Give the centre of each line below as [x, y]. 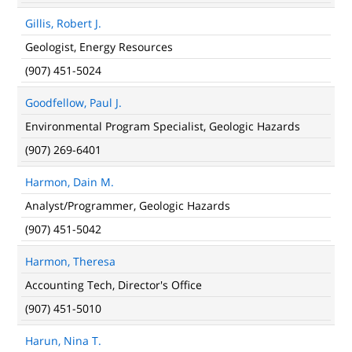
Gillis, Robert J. [63, 23]
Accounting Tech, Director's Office [114, 285]
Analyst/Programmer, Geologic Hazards [128, 205]
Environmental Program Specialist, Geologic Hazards [163, 126]
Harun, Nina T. [63, 341]
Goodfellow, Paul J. [73, 103]
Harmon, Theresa [70, 261]
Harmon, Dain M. [70, 182]
